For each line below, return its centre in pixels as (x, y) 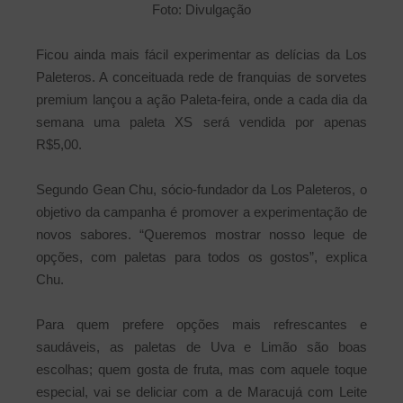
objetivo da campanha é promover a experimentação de (201, 212)
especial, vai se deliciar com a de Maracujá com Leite (201, 392)
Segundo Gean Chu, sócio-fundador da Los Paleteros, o (201, 190)
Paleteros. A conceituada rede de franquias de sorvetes (201, 77)
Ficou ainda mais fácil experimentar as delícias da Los (201, 55)
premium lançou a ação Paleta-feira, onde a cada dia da (201, 100)
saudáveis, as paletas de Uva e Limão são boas (201, 347)
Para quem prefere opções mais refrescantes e (201, 325)
